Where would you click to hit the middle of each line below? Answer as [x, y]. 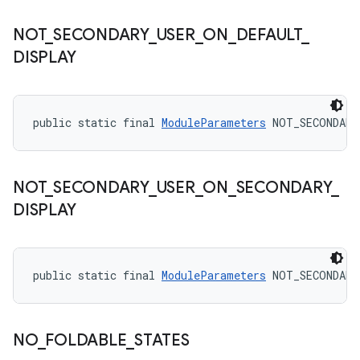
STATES [162, 340]
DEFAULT [268, 35]
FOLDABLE [86, 340]
